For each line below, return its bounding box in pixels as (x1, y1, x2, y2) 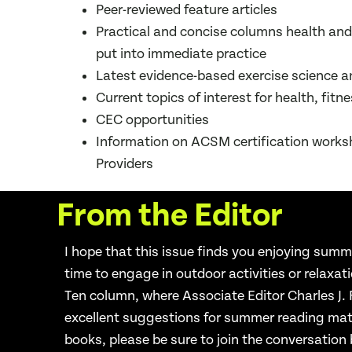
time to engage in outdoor (64, 266, 226, 283)
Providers (96, 156, 153, 173)
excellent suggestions (64, 310, 201, 327)
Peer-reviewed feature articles (96, 2, 277, 19)
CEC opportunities (96, 112, 209, 129)
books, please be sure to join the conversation (64, 332, 347, 349)
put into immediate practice (96, 46, 266, 63)
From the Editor (57, 197, 283, 236)
